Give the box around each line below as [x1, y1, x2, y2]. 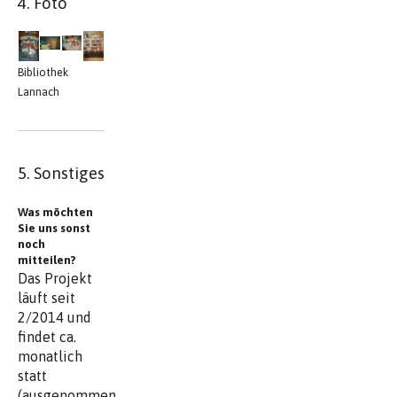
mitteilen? [18, 253, 76, 268]
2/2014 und [18, 309, 91, 326]
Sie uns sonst [18, 222, 90, 236]
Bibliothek [18, 66, 68, 80]
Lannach [18, 85, 59, 99]
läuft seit [18, 290, 75, 307]
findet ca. [18, 329, 76, 346]
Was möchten [18, 206, 93, 220]
